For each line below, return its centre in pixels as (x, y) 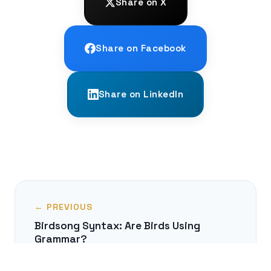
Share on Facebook (141, 48)
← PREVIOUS (64, 207)
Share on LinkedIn (141, 94)
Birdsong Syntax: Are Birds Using (117, 225)
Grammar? (61, 239)
